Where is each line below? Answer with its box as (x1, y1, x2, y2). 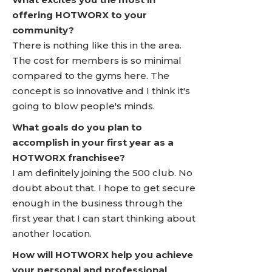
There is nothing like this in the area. (12, 39, 182, 51)
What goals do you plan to (12, 121, 142, 133)
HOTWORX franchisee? (12, 152, 125, 163)
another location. (12, 228, 92, 239)
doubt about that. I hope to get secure (12, 182, 195, 194)
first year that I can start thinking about (12, 212, 195, 224)
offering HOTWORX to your (12, 9, 147, 21)
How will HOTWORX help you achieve (12, 249, 193, 260)
